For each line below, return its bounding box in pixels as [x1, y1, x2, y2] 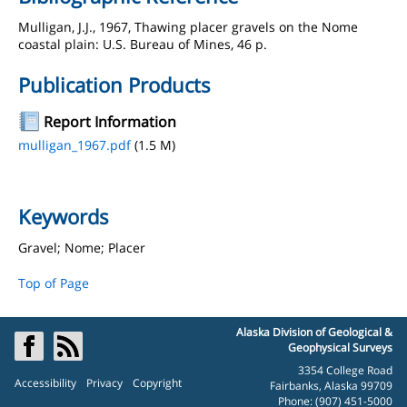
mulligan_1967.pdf [18, 136, 131, 154]
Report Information [44, 112, 176, 132]
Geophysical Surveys [288, 340, 392, 355]
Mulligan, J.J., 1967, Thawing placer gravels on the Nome [18, 18, 358, 35]
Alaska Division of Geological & [236, 324, 392, 340]
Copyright [133, 375, 182, 391]
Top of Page [18, 274, 89, 292]
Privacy [86, 375, 123, 391]
